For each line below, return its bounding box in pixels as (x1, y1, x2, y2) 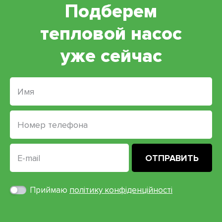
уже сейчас (60, 45, 162, 67)
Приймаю (30, 185, 69, 195)
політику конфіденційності (69, 185, 172, 195)
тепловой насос (40, 22, 182, 45)
